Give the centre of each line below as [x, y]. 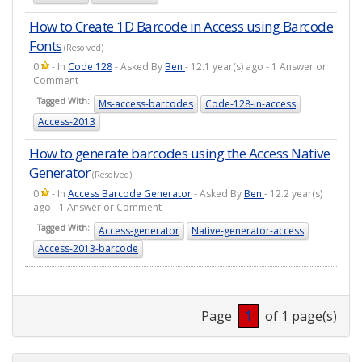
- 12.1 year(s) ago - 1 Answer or [256, 67]
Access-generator [139, 231]
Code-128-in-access [250, 104]
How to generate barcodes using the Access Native [179, 154]
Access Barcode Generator [130, 194]
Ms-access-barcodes [146, 104]
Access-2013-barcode [88, 249]
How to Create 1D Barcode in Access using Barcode [181, 27]
